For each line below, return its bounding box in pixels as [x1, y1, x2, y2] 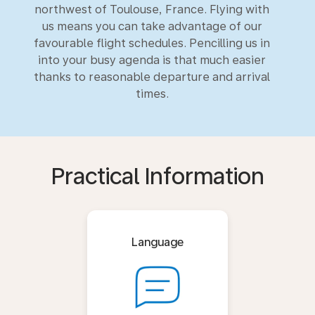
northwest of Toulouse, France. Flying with [34, 2, 269, 16]
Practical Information [51, 162, 264, 190]
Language [131, 235, 184, 249]
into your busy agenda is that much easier [38, 53, 266, 67]
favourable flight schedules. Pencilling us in [34, 36, 270, 50]
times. [135, 86, 169, 101]
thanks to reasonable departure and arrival [34, 70, 270, 84]
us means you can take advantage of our [41, 19, 262, 33]
